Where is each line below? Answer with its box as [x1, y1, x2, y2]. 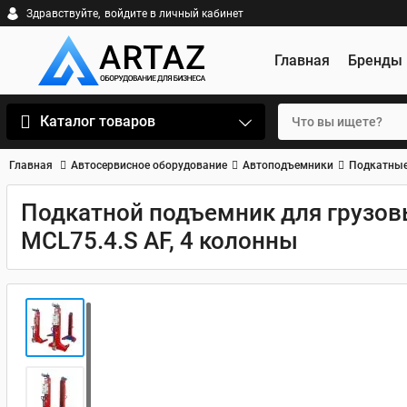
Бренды [348, 51, 402, 69]
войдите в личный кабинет [104, 6, 243, 20]
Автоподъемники [243, 159, 333, 172]
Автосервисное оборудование [71, 159, 227, 172]
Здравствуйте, [26, 6, 100, 20]
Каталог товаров [40, 113, 155, 130]
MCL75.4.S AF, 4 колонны [21, 227, 298, 254]
